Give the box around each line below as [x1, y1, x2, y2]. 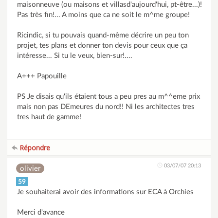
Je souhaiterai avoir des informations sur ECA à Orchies [17, 188, 194, 196]
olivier [20, 165, 40, 172]
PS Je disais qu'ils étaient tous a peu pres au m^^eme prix [17, 93, 200, 100]
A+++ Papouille [17, 73, 67, 80]
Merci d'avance [17, 209, 65, 216]
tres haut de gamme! [17, 113, 81, 121]
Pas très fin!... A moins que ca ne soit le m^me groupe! [17, 11, 190, 18]
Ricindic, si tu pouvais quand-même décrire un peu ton [17, 32, 189, 39]
